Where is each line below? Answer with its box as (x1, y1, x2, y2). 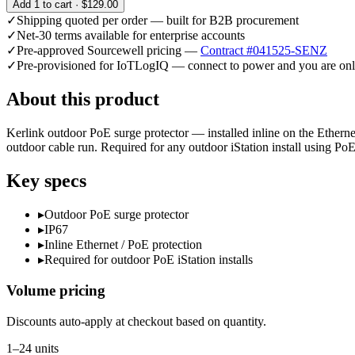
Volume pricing (6, 282, 105, 300)
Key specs (6, 170, 86, 191)
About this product (6, 88, 159, 109)
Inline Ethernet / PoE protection (44, 238, 202, 252)
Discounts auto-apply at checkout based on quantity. (6, 314, 266, 328)
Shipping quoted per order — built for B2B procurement (17, 13, 299, 27)
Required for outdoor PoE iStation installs (44, 253, 253, 267)
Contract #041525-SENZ (200, 43, 327, 57)
